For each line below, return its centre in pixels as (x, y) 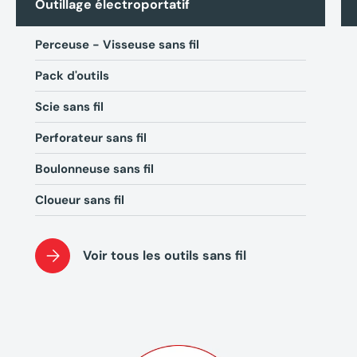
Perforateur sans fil (91, 138)
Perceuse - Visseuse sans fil (117, 45)
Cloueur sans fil (80, 200)
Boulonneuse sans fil (94, 169)
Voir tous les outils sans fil (165, 256)
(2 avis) (129, 242)
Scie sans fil (69, 107)
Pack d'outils (72, 76)
